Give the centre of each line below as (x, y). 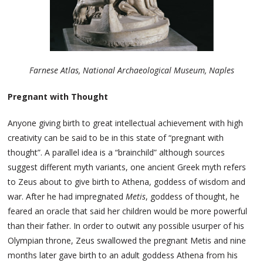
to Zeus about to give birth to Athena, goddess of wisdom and (127, 181)
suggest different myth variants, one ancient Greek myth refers (127, 167)
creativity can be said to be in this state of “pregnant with (116, 137)
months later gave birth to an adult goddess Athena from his (123, 255)
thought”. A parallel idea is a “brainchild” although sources (117, 152)
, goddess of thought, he (193, 196)
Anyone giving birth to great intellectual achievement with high (126, 123)
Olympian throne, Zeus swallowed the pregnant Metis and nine (127, 240)
